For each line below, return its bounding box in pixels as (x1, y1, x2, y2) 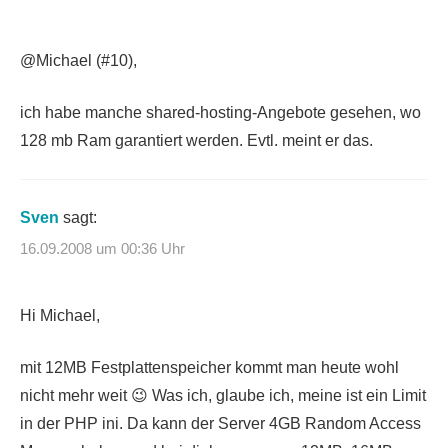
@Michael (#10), (20, 51, 137, 69)
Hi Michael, (20, 307, 100, 325)
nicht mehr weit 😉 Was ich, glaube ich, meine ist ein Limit (20, 387, 426, 405)
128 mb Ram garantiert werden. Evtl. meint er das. (20, 131, 373, 149)
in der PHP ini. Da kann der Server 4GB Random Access (20, 415, 421, 433)
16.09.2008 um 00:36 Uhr (20, 240, 185, 258)
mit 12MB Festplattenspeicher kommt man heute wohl (20, 359, 399, 377)
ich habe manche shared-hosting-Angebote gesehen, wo (20, 103, 421, 121)
